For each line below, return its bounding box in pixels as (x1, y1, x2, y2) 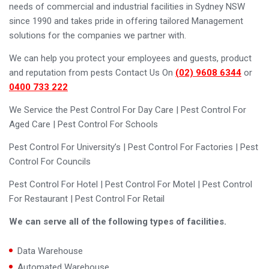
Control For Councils (8, 156, 91, 168)
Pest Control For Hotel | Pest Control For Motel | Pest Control (8, 179, 252, 190)
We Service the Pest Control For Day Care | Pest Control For (8, 104, 246, 116)
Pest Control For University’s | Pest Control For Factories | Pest (8, 142, 258, 153)
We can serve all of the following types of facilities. (8, 216, 226, 228)
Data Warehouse (17, 246, 83, 257)
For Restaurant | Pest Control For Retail (8, 193, 165, 205)
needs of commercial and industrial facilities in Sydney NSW (8, 1, 245, 13)
